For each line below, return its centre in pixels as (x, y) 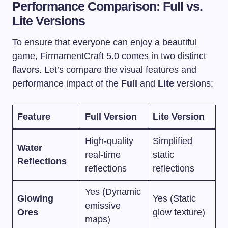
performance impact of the (67, 83)
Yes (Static (174, 198)
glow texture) (179, 212)
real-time (103, 154)
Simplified (173, 141)
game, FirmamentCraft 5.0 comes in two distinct (109, 56)
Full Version (111, 116)
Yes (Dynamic (113, 192)
